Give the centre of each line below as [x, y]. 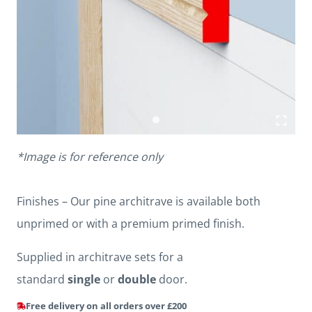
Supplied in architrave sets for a [100, 257]
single [84, 280]
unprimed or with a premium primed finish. [131, 224]
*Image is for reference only [90, 157]
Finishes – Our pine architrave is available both [139, 202]
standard [42, 280]
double [137, 280]
